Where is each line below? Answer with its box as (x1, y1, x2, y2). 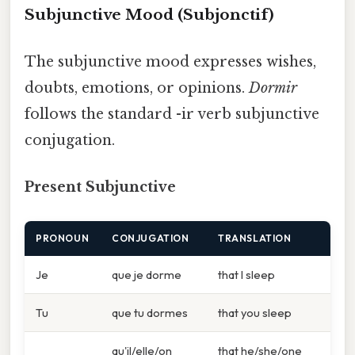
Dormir (249, 78, 297, 97)
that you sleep (218, 305, 292, 321)
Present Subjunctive (25, 178, 176, 196)
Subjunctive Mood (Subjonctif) (25, 5, 274, 24)
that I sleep (218, 267, 275, 283)
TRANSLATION (218, 232, 292, 245)
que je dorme (112, 267, 181, 283)
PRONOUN (36, 232, 90, 245)
